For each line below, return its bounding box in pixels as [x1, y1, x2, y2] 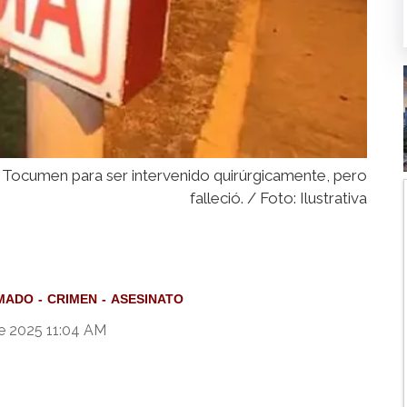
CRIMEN [47, 292, 97, 307]
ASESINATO [111, 292, 184, 307]
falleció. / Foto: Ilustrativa [190, 189, 367, 208]
